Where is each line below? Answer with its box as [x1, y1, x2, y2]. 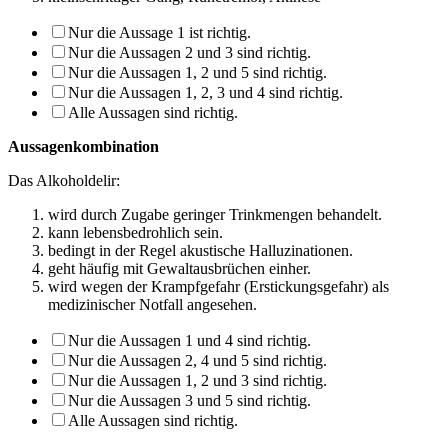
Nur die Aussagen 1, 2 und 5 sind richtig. [68, 63, 327, 81]
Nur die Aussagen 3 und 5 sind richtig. [68, 391, 311, 409]
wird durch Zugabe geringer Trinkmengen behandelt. [48, 205, 382, 223]
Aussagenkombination [8, 137, 159, 155]
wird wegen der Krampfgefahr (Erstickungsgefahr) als [48, 277, 389, 295]
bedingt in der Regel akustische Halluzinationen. [48, 241, 353, 259]
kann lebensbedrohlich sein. [48, 223, 223, 241]
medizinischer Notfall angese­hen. [48, 295, 257, 313]
